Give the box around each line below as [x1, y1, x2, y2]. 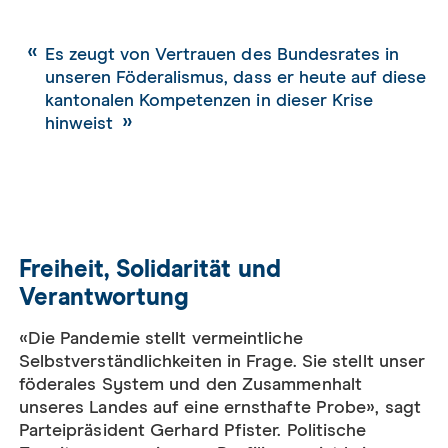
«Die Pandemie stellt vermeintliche [18, 329, 303, 348]
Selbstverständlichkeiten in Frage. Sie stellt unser [18, 352, 426, 371]
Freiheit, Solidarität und [18, 257, 281, 282]
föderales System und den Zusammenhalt [18, 375, 362, 394]
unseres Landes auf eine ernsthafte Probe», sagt [18, 398, 421, 417]
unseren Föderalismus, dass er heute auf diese [44, 68, 427, 87]
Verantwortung [18, 285, 189, 310]
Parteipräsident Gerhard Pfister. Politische [18, 421, 367, 440]
